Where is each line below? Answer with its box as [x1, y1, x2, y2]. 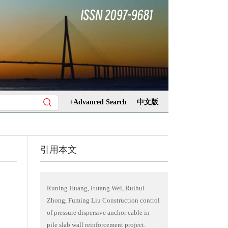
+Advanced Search [69, 98, 127, 106]
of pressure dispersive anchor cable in [46, 209, 150, 216]
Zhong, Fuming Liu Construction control [46, 196, 160, 204]
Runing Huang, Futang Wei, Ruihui [46, 184, 145, 192]
